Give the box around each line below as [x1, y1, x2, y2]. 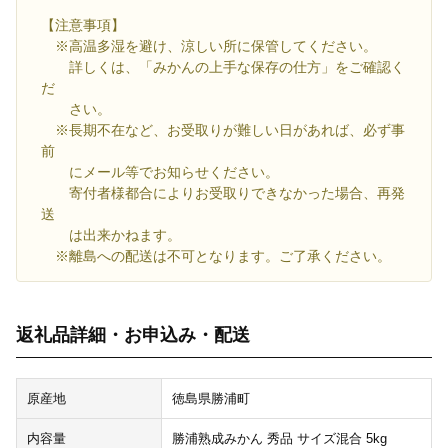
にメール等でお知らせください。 [41, 163, 279, 180]
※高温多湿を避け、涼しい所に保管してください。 [41, 37, 377, 54]
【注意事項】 [41, 16, 125, 33]
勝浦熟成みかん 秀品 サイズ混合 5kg [171, 430, 387, 446]
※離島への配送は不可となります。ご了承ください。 [41, 247, 391, 264]
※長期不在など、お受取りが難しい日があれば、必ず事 [41, 121, 405, 138]
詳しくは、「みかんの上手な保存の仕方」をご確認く [41, 58, 405, 75]
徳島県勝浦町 [171, 390, 250, 406]
